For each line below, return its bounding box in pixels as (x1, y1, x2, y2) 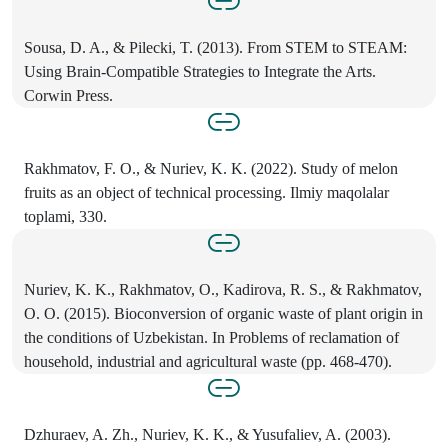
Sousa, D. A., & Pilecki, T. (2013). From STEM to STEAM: (24, 38, 407, 56)
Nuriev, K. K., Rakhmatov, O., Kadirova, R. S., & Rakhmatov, (24, 280, 422, 298)
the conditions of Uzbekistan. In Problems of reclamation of (24, 328, 399, 346)
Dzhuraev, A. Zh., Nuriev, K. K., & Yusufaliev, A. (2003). (24, 425, 391, 443)
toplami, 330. (24, 207, 107, 225)
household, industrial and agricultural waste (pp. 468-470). (24, 352, 392, 370)
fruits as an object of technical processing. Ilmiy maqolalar (24, 183, 389, 201)
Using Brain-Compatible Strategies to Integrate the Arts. (24, 62, 376, 80)
